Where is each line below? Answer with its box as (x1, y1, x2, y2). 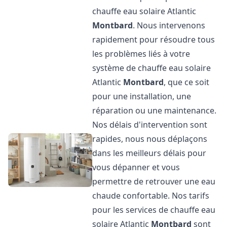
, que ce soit (164, 77, 210, 88)
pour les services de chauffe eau (92, 204, 216, 215)
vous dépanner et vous (92, 162, 180, 173)
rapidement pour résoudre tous (92, 34, 215, 45)
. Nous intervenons (133, 20, 206, 31)
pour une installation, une (92, 91, 192, 102)
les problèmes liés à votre (92, 48, 191, 59)
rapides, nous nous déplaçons (92, 133, 208, 144)
